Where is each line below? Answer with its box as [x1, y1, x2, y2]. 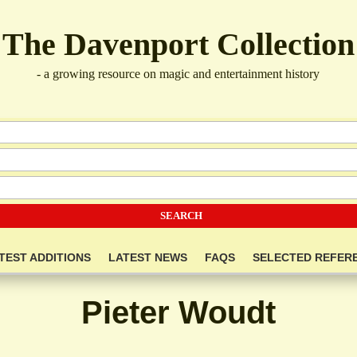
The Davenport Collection [2, 26, 355, 63]
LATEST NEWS [108, 251, 187, 265]
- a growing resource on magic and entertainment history [37, 67, 320, 81]
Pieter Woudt [81, 295, 276, 331]
